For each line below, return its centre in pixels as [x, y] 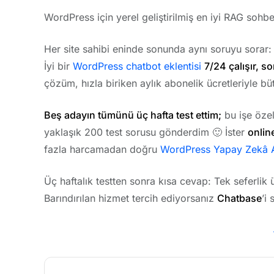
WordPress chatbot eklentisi [137, 66]
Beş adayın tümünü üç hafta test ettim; [133, 115]
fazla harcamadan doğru [102, 150]
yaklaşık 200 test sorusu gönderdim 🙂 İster [146, 132]
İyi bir [58, 66]
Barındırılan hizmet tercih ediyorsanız [131, 198]
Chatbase [239, 198]
